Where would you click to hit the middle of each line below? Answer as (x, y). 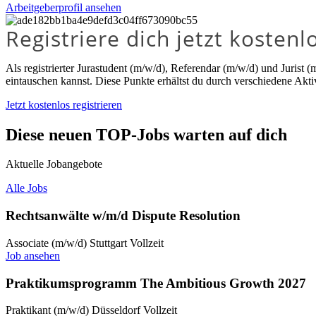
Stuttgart (108, 243)
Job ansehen (33, 255)
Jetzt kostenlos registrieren (64, 104)
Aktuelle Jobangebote (54, 164)
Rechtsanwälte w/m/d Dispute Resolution (123, 216)
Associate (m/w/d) (46, 243)
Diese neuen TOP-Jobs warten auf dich (146, 134)
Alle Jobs (26, 188)
